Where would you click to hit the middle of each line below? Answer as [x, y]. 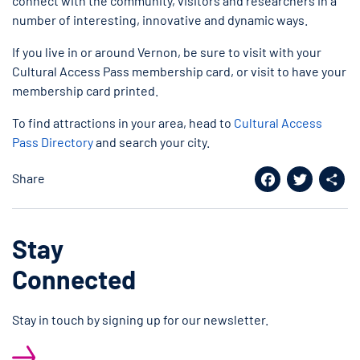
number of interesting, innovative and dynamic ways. [160, 20]
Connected [74, 279]
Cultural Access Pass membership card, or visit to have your [179, 72]
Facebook [268, 205]
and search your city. [151, 142]
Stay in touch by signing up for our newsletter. [140, 320]
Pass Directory [53, 142]
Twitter [300, 205]
